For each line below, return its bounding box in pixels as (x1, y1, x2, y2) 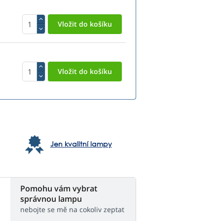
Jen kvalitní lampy (50, 139, 112, 149)
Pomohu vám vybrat (20, 183, 97, 194)
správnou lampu (20, 193, 82, 205)
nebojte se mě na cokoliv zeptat (20, 205, 124, 215)
